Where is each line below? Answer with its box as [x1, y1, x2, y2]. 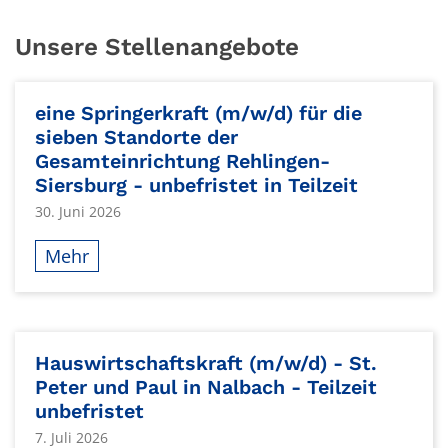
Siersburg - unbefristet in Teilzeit [35, 174, 358, 198]
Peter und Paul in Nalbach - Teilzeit [35, 376, 377, 400]
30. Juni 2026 [35, 201, 121, 221]
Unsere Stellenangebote [15, 32, 299, 62]
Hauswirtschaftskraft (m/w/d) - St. [35, 352, 377, 376]
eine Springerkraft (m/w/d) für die [35, 102, 362, 126]
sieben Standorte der [35, 126, 238, 150]
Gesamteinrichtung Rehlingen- [35, 150, 330, 174]
